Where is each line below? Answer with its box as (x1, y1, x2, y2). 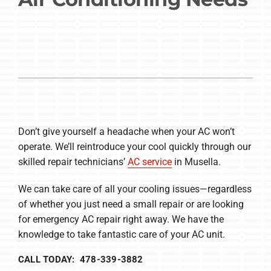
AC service (127, 155, 172, 168)
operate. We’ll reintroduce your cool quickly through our (18, 140, 251, 152)
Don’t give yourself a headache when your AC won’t (18, 125, 235, 137)
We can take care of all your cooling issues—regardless (18, 183, 252, 195)
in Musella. (171, 155, 221, 168)
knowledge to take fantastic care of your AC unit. (18, 228, 225, 240)
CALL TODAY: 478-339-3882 (18, 253, 143, 265)
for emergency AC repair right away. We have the (18, 213, 224, 225)
